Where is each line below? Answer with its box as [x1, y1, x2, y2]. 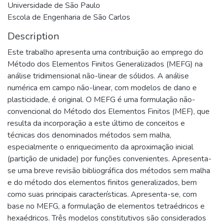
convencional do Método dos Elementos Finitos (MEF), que [7, 106, 210, 117]
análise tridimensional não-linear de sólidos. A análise [7, 71, 189, 81]
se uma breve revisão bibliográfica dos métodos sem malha [7, 165, 210, 176]
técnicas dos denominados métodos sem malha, [7, 130, 171, 141]
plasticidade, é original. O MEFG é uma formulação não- [7, 94, 195, 105]
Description [7, 30, 59, 43]
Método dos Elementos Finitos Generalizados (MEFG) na [7, 59, 203, 70]
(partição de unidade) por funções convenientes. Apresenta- [7, 153, 212, 164]
